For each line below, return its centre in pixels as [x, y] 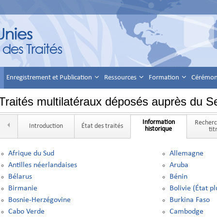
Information [158, 122]
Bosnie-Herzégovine [39, 200]
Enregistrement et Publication [50, 78]
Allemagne [187, 154]
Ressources [121, 78]
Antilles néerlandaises [42, 165]
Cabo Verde [26, 212]
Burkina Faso [190, 200]
